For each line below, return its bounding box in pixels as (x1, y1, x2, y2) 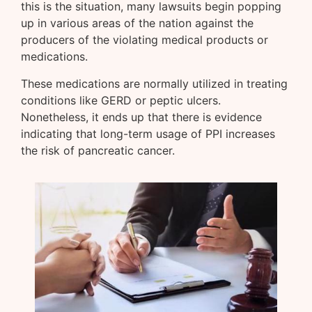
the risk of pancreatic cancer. (21, 143, 175, 157)
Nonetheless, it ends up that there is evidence (21, 109, 262, 124)
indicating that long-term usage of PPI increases (21, 126, 275, 141)
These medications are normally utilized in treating (21, 76, 288, 91)
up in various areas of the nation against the (21, 16, 253, 31)
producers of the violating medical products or (21, 33, 268, 47)
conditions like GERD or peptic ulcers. (21, 93, 221, 107)
